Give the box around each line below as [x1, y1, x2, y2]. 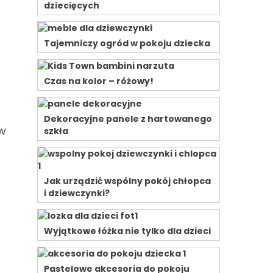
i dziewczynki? [44, 187, 110, 199]
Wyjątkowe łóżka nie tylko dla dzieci [44, 225, 211, 237]
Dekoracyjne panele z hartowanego [44, 113, 212, 125]
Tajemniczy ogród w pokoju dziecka [44, 37, 210, 49]
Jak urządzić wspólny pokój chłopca [44, 175, 211, 187]
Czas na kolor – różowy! [44, 75, 154, 87]
